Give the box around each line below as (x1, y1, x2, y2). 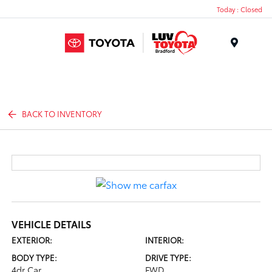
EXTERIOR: (12, 234, 53, 245)
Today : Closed (217, 4, 262, 14)
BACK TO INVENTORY (22, 108, 103, 119)
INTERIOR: (145, 234, 184, 245)
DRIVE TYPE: (145, 251, 191, 263)
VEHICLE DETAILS (12, 216, 92, 231)
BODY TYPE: (12, 251, 58, 263)
